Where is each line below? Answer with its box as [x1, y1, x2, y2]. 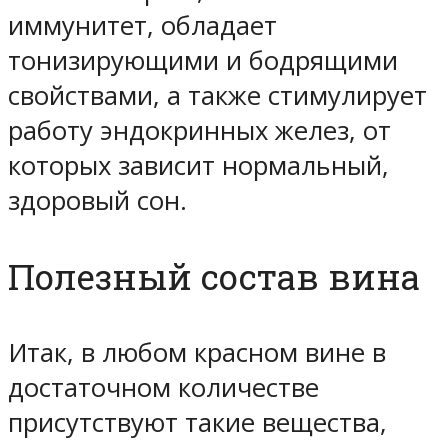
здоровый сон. [8, 182, 187, 218]
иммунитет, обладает [8, 7, 277, 43]
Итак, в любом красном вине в [8, 335, 386, 371]
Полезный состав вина [8, 252, 420, 300]
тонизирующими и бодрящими [8, 42, 398, 78]
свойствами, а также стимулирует [8, 77, 427, 113]
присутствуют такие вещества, [8, 405, 387, 441]
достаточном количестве [8, 370, 319, 406]
